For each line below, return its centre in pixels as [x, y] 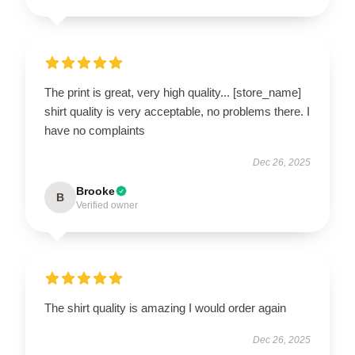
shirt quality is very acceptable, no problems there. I [177, 111]
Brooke [95, 191]
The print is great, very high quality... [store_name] [173, 92]
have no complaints [95, 130]
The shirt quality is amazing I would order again [165, 308]
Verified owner [107, 205]
